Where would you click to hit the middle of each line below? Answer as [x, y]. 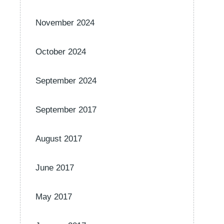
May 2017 [54, 197]
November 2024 [65, 23]
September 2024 [66, 81]
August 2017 [59, 139]
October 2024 [61, 52]
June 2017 [55, 168]
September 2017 [66, 110]
